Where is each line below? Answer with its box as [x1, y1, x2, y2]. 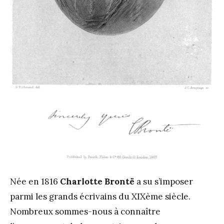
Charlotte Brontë [60, 176, 134, 187]
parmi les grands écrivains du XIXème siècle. [10, 191, 190, 202]
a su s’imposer [134, 176, 193, 187]
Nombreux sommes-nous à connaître [10, 206, 160, 217]
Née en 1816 [10, 176, 60, 187]
